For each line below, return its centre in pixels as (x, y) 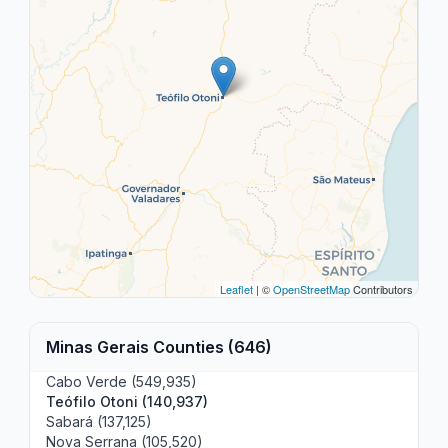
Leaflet (236, 289)
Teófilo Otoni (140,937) (127, 401)
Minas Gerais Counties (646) (159, 347)
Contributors (381, 289)
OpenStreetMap (311, 289)
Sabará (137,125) (99, 421)
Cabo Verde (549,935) (122, 381)
